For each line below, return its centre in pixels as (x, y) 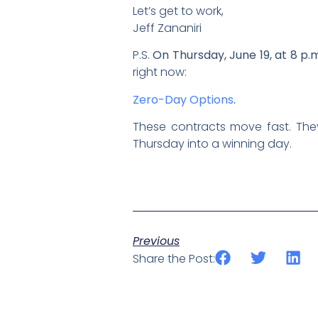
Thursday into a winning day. (212, 144)
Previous (156, 241)
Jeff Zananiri (167, 28)
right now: (160, 72)
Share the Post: (174, 258)
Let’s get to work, (178, 11)
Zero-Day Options (183, 99)
